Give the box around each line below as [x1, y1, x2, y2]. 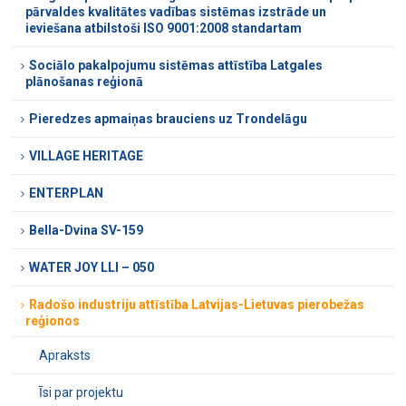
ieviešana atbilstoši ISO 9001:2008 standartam [25, 21, 303, 36]
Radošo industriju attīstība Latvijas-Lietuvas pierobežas [29, 297, 365, 313]
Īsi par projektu [39, 385, 124, 401]
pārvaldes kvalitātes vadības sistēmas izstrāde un [25, 5, 327, 20]
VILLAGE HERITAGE [29, 149, 144, 164]
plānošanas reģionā [25, 74, 144, 90]
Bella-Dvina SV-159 [29, 223, 144, 238]
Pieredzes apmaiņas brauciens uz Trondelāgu [29, 111, 308, 127]
